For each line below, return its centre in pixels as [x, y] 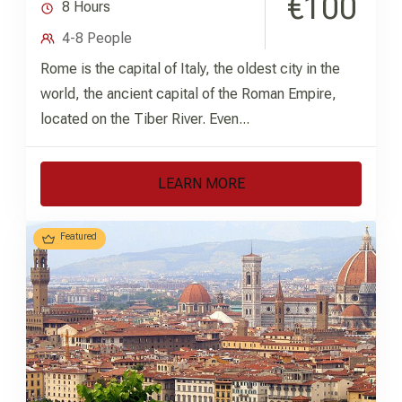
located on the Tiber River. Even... [145, 119]
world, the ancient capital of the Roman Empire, [188, 94]
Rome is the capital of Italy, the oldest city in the [190, 69]
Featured [79, 237]
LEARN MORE [201, 184]
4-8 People [97, 39]
